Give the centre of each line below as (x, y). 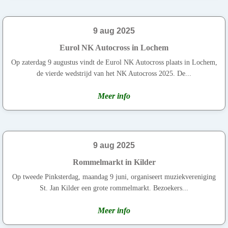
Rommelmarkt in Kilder (114, 162)
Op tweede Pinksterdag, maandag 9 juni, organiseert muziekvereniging (114, 177)
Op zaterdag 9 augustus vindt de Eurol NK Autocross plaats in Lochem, (114, 62)
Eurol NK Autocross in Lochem (114, 47)
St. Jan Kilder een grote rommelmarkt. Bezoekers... (114, 188)
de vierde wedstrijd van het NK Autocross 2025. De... (114, 73)
